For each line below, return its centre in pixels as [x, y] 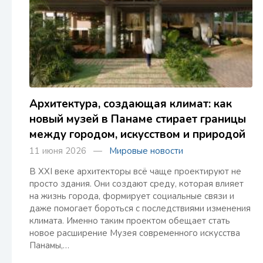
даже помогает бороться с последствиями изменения [140, 208]
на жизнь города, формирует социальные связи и [132, 196]
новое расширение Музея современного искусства [135, 233]
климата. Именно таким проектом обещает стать [130, 221]
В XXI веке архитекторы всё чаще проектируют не [135, 171]
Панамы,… [49, 245]
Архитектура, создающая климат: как [131, 104]
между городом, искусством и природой [137, 134]
